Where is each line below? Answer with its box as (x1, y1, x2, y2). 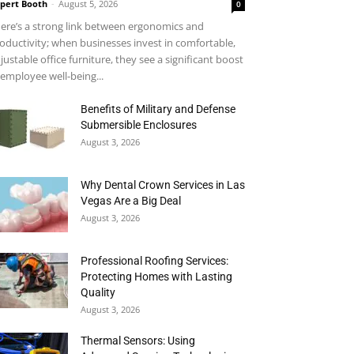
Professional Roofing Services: (81, 254, 228, 267)
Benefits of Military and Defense (81, 103, 235, 115)
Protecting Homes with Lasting (81, 270, 232, 283)
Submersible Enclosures (81, 119, 197, 131)
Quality (81, 286, 115, 299)
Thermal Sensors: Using (81, 334, 195, 347)
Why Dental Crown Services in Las (81, 179, 245, 191)
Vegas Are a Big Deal (81, 194, 181, 207)
